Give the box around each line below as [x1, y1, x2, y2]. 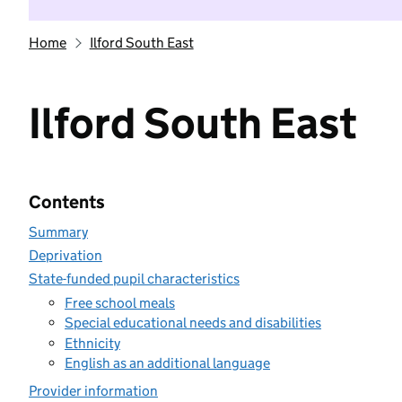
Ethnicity [65, 334, 120, 352]
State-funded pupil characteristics [29, 270, 240, 287]
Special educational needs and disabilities [65, 314, 321, 331]
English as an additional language [65, 354, 270, 371]
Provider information [29, 382, 158, 399]
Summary [29, 223, 88, 240]
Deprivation [29, 247, 102, 264]
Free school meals [65, 293, 175, 311]
